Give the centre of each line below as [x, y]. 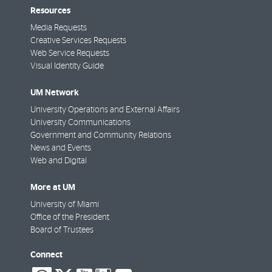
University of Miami [65, 205]
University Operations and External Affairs [105, 110]
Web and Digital [59, 161]
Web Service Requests [70, 54]
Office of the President [70, 218]
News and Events [61, 148]
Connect [46, 255]
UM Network [55, 93]
